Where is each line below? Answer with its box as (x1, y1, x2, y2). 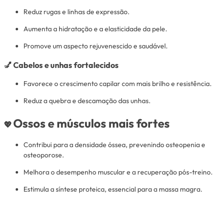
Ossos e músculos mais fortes (13, 115, 170, 131)
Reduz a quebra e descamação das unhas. (23, 96, 151, 106)
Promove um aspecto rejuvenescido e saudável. (23, 41, 168, 50)
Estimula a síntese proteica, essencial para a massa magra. (23, 185, 202, 194)
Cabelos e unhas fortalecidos (13, 60, 119, 70)
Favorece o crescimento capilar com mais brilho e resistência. (23, 79, 212, 88)
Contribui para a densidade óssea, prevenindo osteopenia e (23, 140, 205, 150)
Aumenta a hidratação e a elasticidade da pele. (23, 24, 167, 33)
